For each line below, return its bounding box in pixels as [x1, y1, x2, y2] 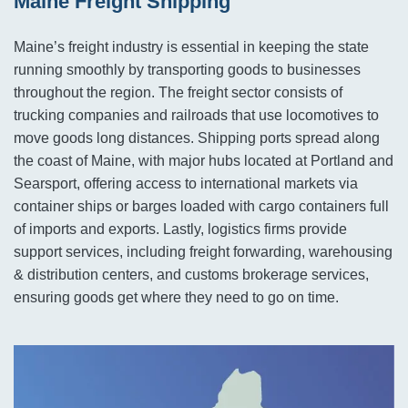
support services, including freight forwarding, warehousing [14, 244, 393, 260]
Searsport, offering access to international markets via [14, 176, 358, 191]
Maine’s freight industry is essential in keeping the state [14, 39, 369, 55]
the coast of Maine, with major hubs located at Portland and [14, 153, 393, 168]
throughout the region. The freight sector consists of [14, 85, 342, 100]
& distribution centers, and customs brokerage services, [14, 267, 369, 282]
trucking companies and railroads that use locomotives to [14, 107, 379, 123]
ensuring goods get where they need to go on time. [14, 290, 339, 305]
